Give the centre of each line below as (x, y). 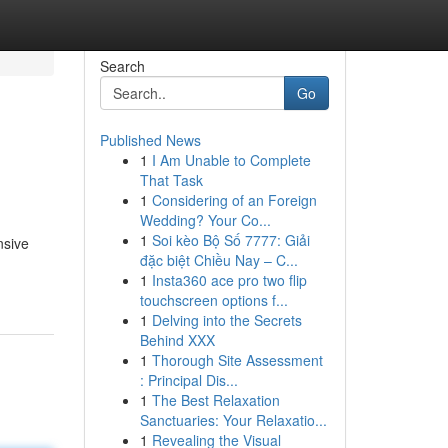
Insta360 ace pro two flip (229, 280)
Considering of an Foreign (234, 200)
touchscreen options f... (213, 300)
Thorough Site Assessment (237, 360)
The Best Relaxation (215, 400)
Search (122, 66)
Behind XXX (177, 340)
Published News (150, 140)
